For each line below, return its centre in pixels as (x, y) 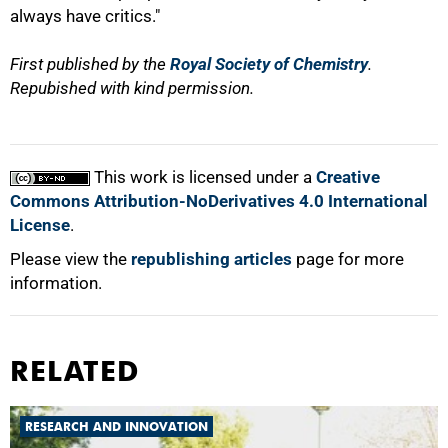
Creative (348, 177)
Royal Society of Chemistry (269, 64)
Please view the (70, 259)
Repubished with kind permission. (132, 88)
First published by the (90, 64)
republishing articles (211, 259)
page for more (348, 259)
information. (56, 283)
